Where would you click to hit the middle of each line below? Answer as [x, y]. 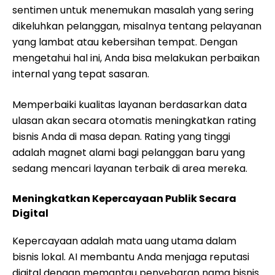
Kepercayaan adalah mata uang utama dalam [124, 241]
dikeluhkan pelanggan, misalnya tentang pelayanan [137, 26]
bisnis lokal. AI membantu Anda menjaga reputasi [131, 257]
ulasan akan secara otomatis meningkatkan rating [134, 121]
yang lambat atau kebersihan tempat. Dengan [125, 42]
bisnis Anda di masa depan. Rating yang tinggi [121, 137]
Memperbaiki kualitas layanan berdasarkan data [130, 105]
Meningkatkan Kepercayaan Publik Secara [124, 199]
